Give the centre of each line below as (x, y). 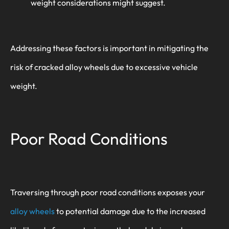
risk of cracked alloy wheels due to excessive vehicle (104, 67)
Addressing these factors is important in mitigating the (109, 48)
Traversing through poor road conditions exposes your (108, 192)
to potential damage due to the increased (130, 211)
